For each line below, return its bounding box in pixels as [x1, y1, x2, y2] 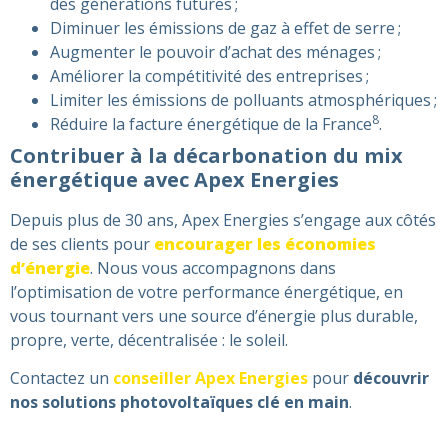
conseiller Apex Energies [113, 367, 308, 390]
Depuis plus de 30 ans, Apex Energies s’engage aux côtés [10, 208, 436, 231]
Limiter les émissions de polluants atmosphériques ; [50, 88, 437, 111]
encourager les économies [154, 232, 376, 255]
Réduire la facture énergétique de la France [50, 112, 372, 135]
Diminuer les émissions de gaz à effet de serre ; [50, 16, 401, 39]
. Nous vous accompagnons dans [90, 256, 336, 279]
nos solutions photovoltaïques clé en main [10, 391, 349, 414]
